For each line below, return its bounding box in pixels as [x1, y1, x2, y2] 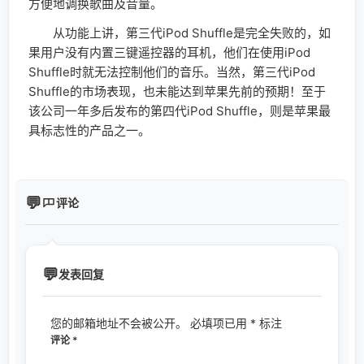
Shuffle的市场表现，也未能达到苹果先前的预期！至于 [28, 83, 326, 99]
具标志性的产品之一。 [28, 122, 150, 138]
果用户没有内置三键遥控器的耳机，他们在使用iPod [28, 44, 310, 60]
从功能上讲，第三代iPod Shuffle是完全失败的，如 [28, 24, 331, 41]
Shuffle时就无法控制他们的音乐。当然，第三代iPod [28, 63, 315, 80]
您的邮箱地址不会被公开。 [50, 315, 187, 330]
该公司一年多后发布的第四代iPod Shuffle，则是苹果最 [28, 102, 331, 119]
